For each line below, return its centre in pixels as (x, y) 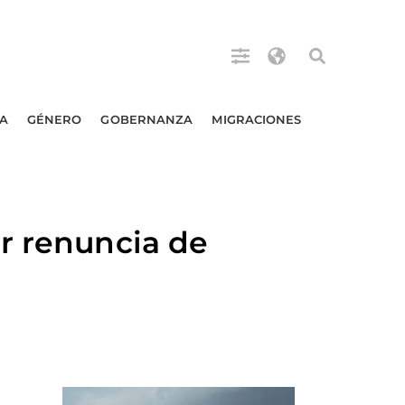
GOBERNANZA (147, 119)
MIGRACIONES (257, 119)
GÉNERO (54, 119)
